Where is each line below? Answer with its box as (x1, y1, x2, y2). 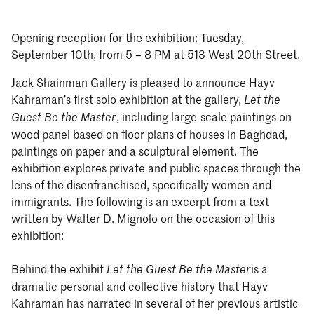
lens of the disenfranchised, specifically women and (11, 177, 271, 193)
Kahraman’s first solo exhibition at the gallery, (11, 91, 244, 107)
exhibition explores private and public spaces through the (11, 160, 301, 176)
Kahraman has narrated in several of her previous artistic (11, 295, 299, 311)
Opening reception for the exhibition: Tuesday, (11, 29, 244, 46)
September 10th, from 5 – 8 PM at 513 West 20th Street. (11, 46, 300, 62)
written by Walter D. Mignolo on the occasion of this (11, 210, 275, 226)
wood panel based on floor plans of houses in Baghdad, (11, 126, 287, 142)
